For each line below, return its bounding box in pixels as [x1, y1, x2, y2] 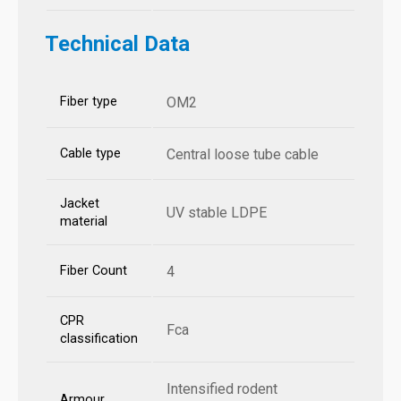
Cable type [60, 146, 121, 162]
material [60, 214, 107, 230]
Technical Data [45, 31, 190, 57]
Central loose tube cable [166, 146, 319, 164]
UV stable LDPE [166, 204, 267, 222]
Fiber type [60, 94, 117, 110]
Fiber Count [60, 263, 127, 279]
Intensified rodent [166, 380, 277, 398]
